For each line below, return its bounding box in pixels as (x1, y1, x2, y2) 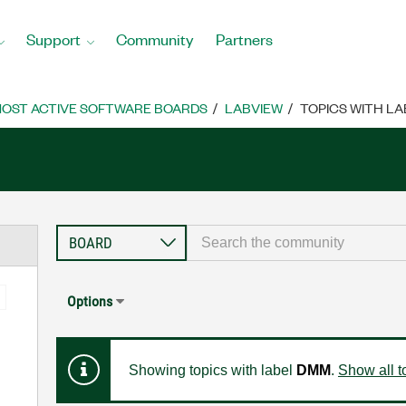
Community (116, 28, 194, 49)
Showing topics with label (128, 362, 296, 378)
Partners (216, 28, 273, 49)
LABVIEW (225, 99, 283, 117)
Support (26, 28, 81, 49)
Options (66, 293, 112, 310)
